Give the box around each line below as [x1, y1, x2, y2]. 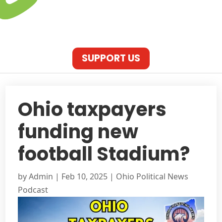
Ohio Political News [116, 170, 189, 182]
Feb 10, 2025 [61, 170, 108, 182]
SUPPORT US [82, 52, 140, 65]
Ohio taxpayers [18, 96, 167, 122]
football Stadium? [18, 140, 190, 167]
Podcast [18, 184, 49, 195]
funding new [18, 118, 139, 145]
